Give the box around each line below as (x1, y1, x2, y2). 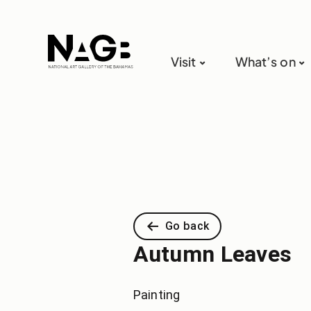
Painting (133, 287, 180, 302)
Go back (165, 219, 209, 233)
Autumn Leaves (133, 241, 292, 267)
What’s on (235, 53, 296, 70)
